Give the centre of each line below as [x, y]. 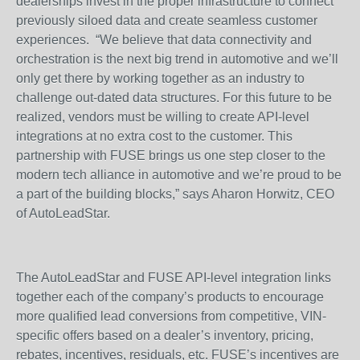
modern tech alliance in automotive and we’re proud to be [179, 175]
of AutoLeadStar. [65, 213]
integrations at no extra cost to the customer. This [154, 136]
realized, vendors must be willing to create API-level [163, 117]
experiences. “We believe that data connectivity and [164, 40]
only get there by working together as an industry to [160, 78]
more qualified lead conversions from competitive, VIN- [171, 316]
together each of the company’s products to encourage [170, 297]
